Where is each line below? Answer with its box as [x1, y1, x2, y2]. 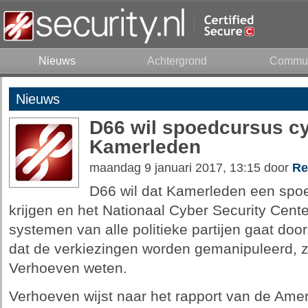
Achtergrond [147, 55, 207, 67]
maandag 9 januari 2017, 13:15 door [89, 161, 292, 175]
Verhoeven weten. [8, 260, 127, 276]
